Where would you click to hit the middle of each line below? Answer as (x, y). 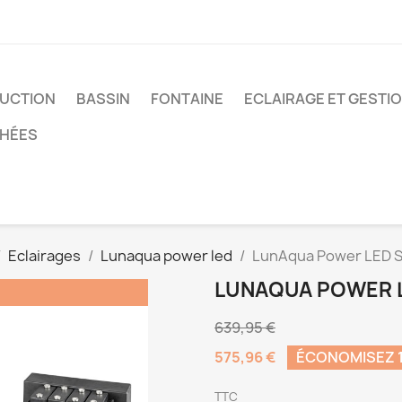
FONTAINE (187, 99)
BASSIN (103, 99)
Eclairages (44, 256)
